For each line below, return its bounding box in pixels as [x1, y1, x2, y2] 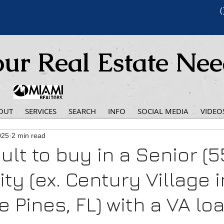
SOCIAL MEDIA [137, 106, 188, 116]
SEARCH [68, 106, 96, 116]
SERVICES [25, 106, 56, 116]
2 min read [11, 131, 45, 139]
